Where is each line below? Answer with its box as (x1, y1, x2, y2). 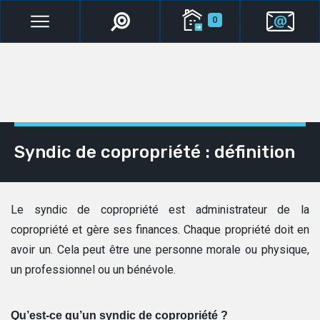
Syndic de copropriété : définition (14, 142, 295, 162)
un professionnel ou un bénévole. (11, 263, 176, 276)
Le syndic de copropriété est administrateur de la (11, 203, 309, 216)
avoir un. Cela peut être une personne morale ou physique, (11, 243, 309, 256)
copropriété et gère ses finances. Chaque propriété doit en (11, 223, 309, 236)
